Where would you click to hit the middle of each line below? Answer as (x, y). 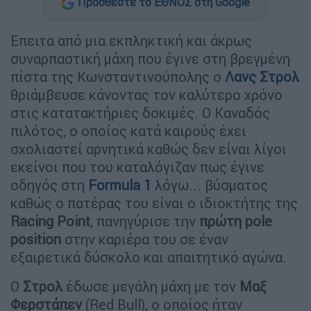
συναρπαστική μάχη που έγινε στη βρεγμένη (150, 58)
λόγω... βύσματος (211, 185)
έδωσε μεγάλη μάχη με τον (153, 286)
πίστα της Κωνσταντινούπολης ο (118, 76)
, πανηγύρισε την (145, 221)
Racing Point (50, 221)
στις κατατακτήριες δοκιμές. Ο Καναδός (140, 112)
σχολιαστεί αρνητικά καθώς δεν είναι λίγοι (149, 149)
